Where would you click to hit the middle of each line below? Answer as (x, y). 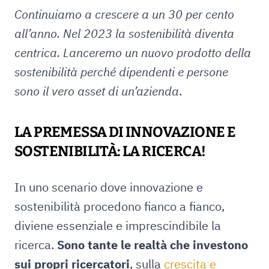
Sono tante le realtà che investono (153, 245)
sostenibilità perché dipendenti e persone (121, 72)
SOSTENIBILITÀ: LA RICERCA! (110, 151)
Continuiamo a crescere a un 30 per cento (124, 14)
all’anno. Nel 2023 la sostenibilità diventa (124, 33)
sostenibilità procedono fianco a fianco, (119, 206)
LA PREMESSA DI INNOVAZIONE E (125, 132)
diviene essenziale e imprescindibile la (118, 225)
